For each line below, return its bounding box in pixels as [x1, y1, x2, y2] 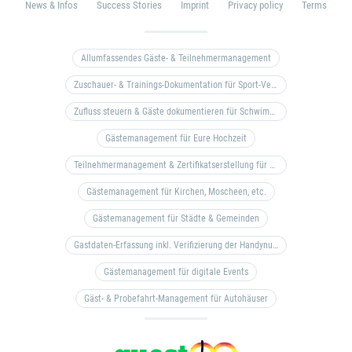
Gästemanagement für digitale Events [104, 266, 248, 277]
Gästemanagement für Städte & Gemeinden [93, 213, 259, 224]
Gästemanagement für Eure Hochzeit [105, 133, 247, 144]
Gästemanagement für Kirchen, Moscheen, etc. [86, 186, 266, 197]
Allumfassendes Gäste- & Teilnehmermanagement [81, 53, 271, 64]
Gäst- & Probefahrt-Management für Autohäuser [84, 293, 268, 304]
